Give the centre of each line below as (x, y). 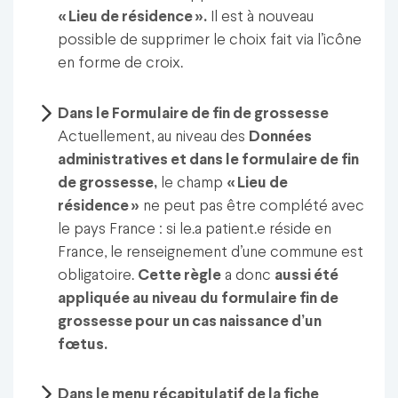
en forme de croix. (121, 63)
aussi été (307, 275)
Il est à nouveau (261, 17)
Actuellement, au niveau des (154, 137)
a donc (248, 275)
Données (281, 137)
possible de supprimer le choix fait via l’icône (210, 40)
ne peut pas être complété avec (252, 206)
